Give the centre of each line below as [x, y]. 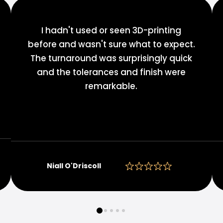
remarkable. [111, 86]
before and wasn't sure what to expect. [111, 44]
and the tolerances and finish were [111, 72]
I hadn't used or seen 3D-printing [111, 30]
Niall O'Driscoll [74, 166]
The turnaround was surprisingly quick [111, 58]
